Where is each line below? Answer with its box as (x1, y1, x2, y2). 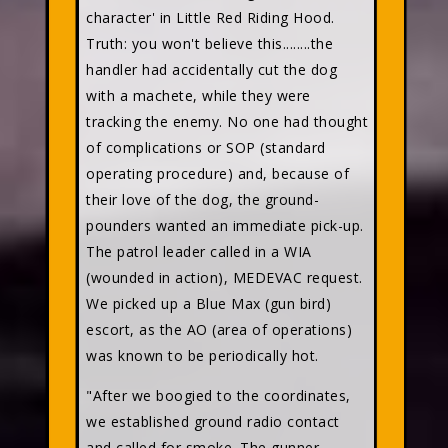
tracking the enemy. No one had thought (86, 112, 368, 131)
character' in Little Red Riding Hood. (86, 8, 335, 27)
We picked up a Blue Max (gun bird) (86, 294, 331, 313)
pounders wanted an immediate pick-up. (86, 216, 364, 235)
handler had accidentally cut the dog (86, 60, 337, 79)
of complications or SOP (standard (86, 138, 326, 157)
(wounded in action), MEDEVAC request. (86, 268, 363, 287)
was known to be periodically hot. (86, 346, 319, 365)
